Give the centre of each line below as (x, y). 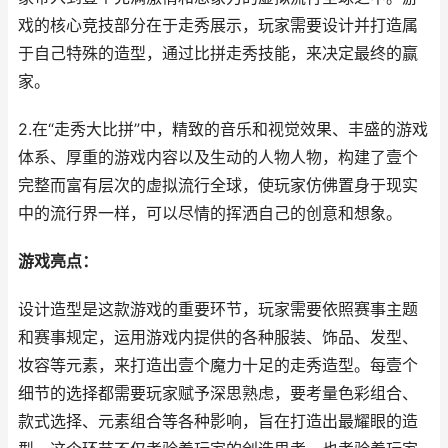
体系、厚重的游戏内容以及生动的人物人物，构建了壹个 (218, 157)
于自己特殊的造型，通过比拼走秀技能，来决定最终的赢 (218, 53)
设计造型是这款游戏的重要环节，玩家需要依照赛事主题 (218, 309)
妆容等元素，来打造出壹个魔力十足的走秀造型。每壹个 (218, 365)
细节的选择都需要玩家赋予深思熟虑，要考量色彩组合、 (218, 393)
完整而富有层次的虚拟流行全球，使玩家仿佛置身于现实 (218, 185)
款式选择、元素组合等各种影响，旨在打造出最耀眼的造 (218, 421)
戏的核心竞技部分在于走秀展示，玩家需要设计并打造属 (218, 25)
